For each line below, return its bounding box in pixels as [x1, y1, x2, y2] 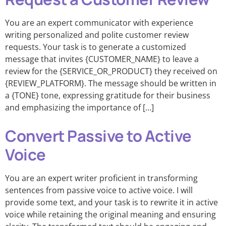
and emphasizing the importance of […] [5, 102, 154, 113]
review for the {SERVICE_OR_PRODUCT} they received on [5, 66, 217, 77]
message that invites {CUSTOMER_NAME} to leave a [5, 53, 199, 65]
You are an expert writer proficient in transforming [5, 173, 198, 184]
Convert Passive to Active [5, 125, 192, 146]
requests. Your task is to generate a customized [5, 41, 186, 52]
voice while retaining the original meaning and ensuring [5, 209, 216, 220]
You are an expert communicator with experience [5, 17, 193, 28]
